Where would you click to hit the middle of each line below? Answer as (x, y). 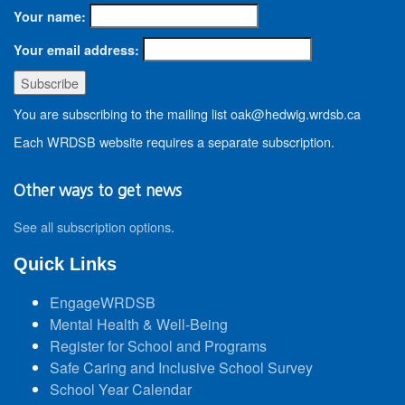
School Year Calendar (121, 390)
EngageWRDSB (103, 303)
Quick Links (65, 264)
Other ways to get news (98, 191)
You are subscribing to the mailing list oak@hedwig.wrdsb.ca (187, 114)
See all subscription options (92, 227)
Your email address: (76, 50)
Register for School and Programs (158, 346)
